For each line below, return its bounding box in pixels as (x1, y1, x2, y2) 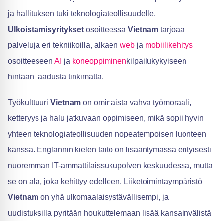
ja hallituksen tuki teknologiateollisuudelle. (8, 9, 156, 18)
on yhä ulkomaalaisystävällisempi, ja (38, 193, 169, 202)
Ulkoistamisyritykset (8, 25, 84, 34)
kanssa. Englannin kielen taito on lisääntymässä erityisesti (8, 146, 211, 154)
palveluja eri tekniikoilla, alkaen (8, 41, 120, 50)
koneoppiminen (72, 57, 126, 66)
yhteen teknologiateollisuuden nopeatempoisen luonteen (8, 130, 206, 139)
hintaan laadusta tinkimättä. (8, 73, 104, 81)
